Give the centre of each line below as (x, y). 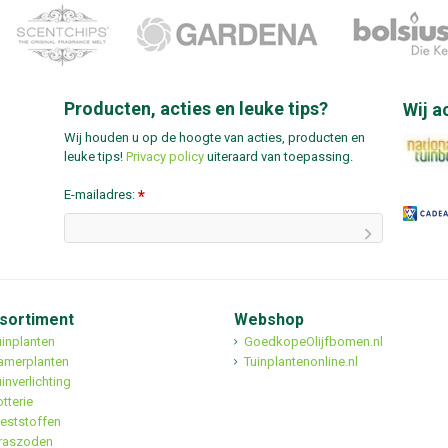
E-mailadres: (100, 195)
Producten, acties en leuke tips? (195, 109)
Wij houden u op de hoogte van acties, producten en (214, 138)
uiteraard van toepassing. (279, 157)
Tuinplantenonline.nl (301, 361)
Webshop (269, 319)
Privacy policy (164, 157)
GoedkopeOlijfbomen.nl (313, 341)
